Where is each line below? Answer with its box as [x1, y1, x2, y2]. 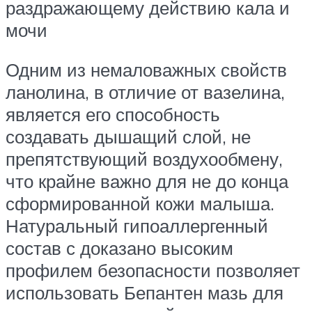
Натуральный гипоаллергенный [6, 214, 268, 237]
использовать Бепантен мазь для [6, 281, 283, 304]
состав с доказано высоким [6, 237, 233, 260]
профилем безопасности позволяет [6, 259, 300, 282]
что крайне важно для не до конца [6, 170, 288, 193]
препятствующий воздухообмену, [6, 148, 283, 171]
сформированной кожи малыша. [6, 192, 274, 215]
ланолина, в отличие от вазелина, [6, 81, 285, 104]
